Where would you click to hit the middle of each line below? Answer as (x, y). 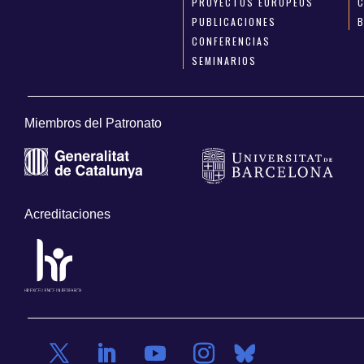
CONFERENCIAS (232, 41)
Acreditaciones (67, 214)
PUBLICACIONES (234, 21)
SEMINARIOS (225, 60)
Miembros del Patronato (93, 123)
